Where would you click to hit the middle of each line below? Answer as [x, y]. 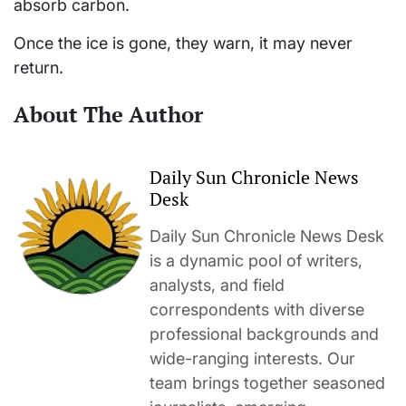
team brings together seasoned [267, 383]
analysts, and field [217, 285]
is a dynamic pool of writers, [256, 261]
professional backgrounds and [264, 334]
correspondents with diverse [257, 310]
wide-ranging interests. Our [252, 359]
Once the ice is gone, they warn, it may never [183, 43]
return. [39, 68]
